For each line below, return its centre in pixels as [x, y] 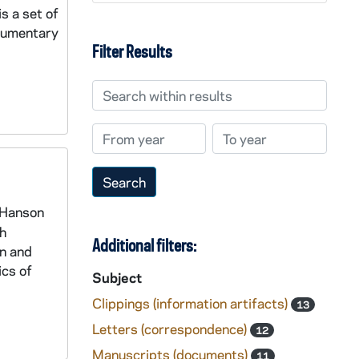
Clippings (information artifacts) [191, 303]
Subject [117, 277]
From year [122, 132]
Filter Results [132, 51]
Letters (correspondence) [171, 329]
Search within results [156, 89]
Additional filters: [144, 245]
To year [234, 132]
